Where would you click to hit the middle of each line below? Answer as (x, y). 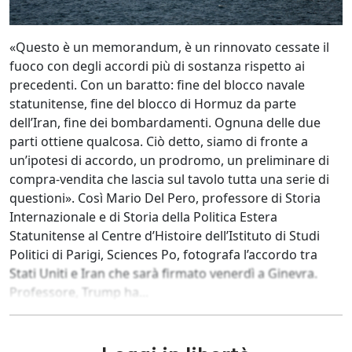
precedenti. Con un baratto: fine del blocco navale (157, 85)
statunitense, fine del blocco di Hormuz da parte (153, 104)
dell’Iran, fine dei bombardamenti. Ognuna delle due (165, 123)
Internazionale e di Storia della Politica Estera (143, 217)
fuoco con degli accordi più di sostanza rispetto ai (157, 66)
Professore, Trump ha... (79, 293)
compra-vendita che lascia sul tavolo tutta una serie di (169, 180)
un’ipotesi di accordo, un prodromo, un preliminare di (169, 161)
